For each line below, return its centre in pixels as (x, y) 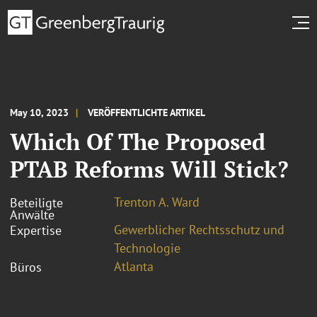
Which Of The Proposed (138, 141)
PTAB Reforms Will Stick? (149, 169)
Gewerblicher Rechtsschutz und (199, 229)
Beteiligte (36, 202)
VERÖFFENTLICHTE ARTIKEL (146, 112)
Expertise (36, 230)
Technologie (147, 248)
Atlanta (134, 266)
